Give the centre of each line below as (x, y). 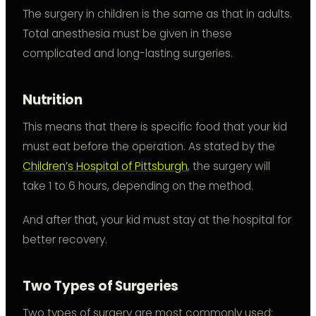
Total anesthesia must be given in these (127, 34)
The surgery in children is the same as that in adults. (157, 14)
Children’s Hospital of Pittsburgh (105, 166)
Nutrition (53, 100)
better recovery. (65, 240)
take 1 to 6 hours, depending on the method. (138, 186)
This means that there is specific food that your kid (155, 127)
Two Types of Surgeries (101, 286)
